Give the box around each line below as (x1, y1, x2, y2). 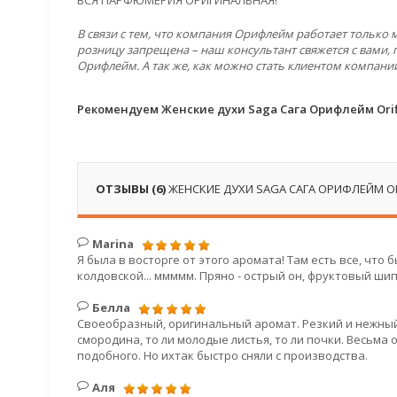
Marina (91, 236, 134, 252)
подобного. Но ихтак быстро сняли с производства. (77, 347, 368, 363)
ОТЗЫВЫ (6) (96, 181, 168, 197)
